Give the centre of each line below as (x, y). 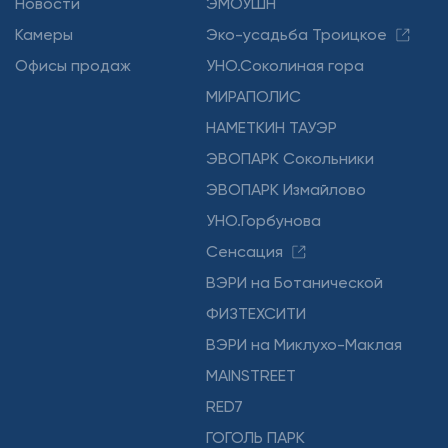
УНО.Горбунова (264, 220)
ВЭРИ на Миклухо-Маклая (304, 344)
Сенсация (245, 251)
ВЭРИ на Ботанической (295, 282)
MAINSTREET (251, 375)
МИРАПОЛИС (254, 96)
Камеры (44, 34)
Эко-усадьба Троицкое (297, 34)
